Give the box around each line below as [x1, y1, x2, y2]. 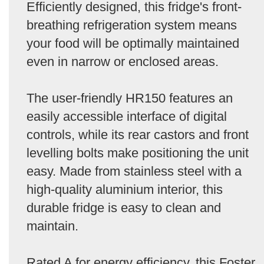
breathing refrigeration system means [27, 17, 237, 32]
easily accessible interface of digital [27, 108, 227, 124]
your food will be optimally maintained [27, 35, 239, 51]
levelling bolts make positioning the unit [27, 145, 249, 160]
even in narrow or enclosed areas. [27, 54, 219, 69]
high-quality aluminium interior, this [27, 181, 223, 197]
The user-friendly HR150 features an [27, 90, 233, 105]
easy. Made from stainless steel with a [27, 163, 242, 179]
